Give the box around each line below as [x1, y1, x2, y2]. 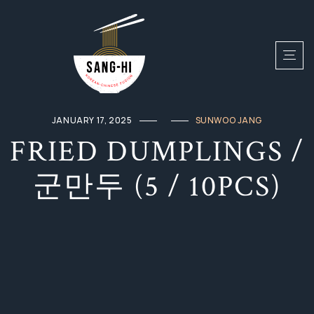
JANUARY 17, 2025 [51, 114, 132, 126]
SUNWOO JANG [195, 114, 263, 126]
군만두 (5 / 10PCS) [33, 168, 281, 206]
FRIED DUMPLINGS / [10, 132, 304, 171]
